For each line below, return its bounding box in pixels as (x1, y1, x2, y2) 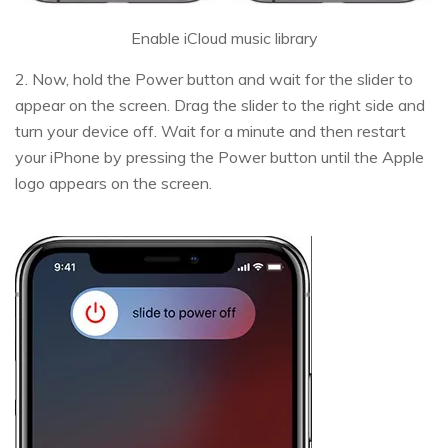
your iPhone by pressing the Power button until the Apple (15, 146, 424, 167)
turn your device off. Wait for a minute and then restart (15, 120, 406, 141)
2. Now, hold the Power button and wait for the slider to (15, 68, 413, 89)
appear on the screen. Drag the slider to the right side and (15, 94, 425, 115)
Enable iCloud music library (130, 27, 318, 48)
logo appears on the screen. (15, 172, 212, 193)
